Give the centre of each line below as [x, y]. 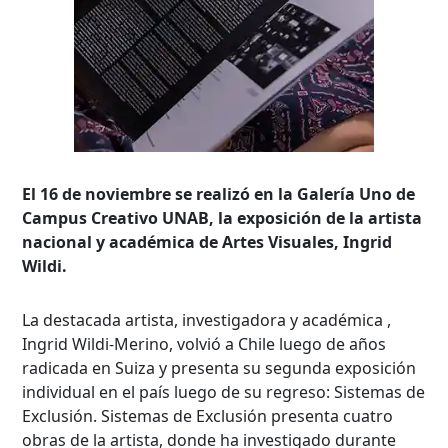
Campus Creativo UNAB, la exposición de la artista [222, 217]
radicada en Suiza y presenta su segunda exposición [219, 367]
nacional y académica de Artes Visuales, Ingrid [207, 241]
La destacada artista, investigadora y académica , [207, 319]
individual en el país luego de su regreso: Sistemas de [224, 391]
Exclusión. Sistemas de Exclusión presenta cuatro [208, 415]
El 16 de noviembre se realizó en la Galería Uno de [219, 193]
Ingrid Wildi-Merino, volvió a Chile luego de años [204, 343]
